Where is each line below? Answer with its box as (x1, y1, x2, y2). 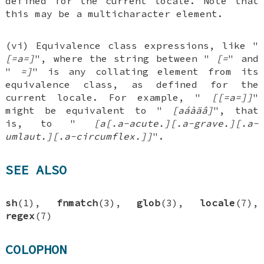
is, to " (5, 117, 94, 130)
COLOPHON (5, 240, 67, 258)
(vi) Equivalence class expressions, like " (5, 39, 259, 52)
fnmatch (56, 197, 98, 209)
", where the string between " (35, 52, 217, 65)
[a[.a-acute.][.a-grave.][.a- (93, 117, 259, 130)
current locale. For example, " (5, 91, 212, 104)
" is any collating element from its (32, 65, 259, 78)
